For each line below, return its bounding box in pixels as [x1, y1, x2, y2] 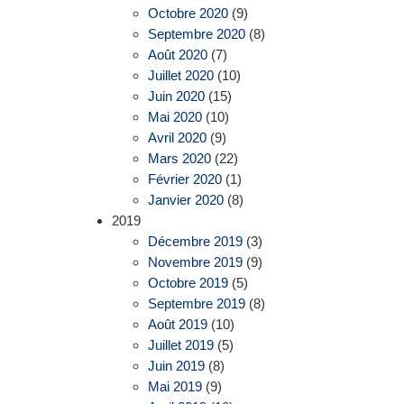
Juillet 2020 [147, 67, 214, 83]
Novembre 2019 [147, 253, 243, 270]
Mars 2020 [147, 150, 211, 166]
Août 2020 [147, 46, 207, 62]
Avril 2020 [147, 129, 207, 145]
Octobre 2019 [147, 274, 228, 290]
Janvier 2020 [147, 191, 224, 207]
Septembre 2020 [147, 25, 245, 41]
